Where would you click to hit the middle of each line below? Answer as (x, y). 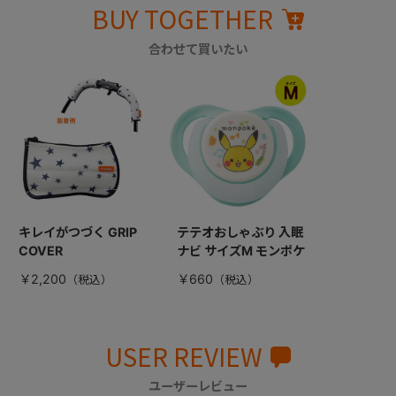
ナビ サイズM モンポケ (240, 251)
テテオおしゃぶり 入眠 (240, 232)
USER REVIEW (183, 356)
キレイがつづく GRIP (77, 232)
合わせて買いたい (198, 49)
